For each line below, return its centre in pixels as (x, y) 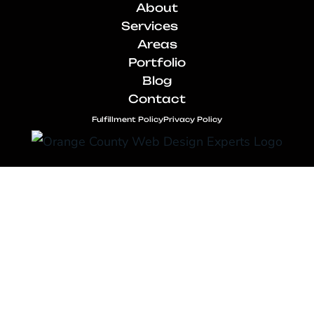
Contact (157, 99)
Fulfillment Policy (128, 120)
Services (149, 26)
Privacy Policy (193, 120)
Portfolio (157, 63)
